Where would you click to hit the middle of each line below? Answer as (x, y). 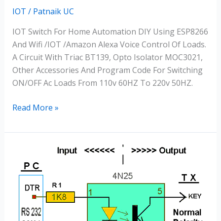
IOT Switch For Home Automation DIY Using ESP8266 (110, 32)
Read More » (35, 108)
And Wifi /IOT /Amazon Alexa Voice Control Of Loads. (109, 45)
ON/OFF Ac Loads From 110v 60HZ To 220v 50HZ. (103, 83)
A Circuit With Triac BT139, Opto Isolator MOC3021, (107, 57)
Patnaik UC (53, 12)
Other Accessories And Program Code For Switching (107, 70)
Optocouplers (37, 151)
